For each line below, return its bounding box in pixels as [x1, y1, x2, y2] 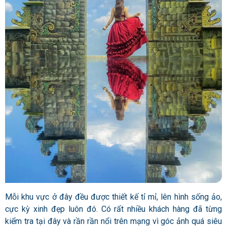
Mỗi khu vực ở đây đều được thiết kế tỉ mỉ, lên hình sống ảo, [5, 192, 222, 202]
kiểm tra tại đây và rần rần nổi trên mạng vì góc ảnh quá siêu [5, 216, 222, 226]
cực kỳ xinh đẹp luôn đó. [5, 204, 101, 214]
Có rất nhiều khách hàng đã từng [101, 204, 222, 214]
